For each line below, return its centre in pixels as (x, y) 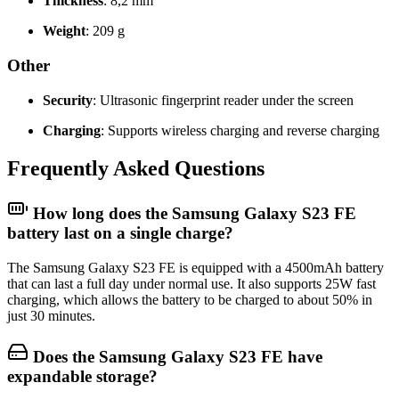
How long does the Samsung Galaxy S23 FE (192, 214)
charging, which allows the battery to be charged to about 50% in (190, 300)
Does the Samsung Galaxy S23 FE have (175, 356)
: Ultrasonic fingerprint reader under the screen (223, 100)
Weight (64, 31)
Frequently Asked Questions (136, 168)
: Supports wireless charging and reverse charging (240, 130)
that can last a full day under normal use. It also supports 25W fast (191, 284)
